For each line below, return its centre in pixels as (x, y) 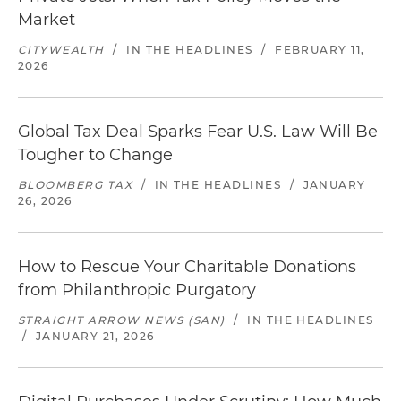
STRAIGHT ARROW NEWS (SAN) (122, 320)
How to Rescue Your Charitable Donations (187, 267)
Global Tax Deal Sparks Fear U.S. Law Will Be (198, 132)
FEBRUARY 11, (320, 50)
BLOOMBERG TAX (76, 185)
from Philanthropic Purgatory (137, 290)
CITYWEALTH (61, 50)
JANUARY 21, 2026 (95, 336)
